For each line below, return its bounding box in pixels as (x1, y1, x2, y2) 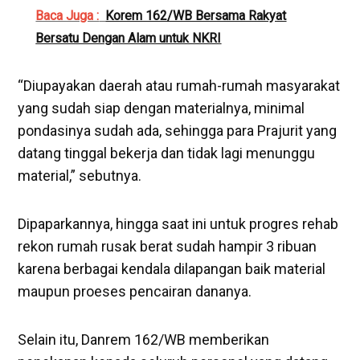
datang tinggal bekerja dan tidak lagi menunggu (18, 144, 316, 162)
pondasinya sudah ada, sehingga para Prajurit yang (18, 121, 337, 139)
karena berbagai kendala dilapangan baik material (18, 260, 326, 277)
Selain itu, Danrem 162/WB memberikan (18, 330, 270, 348)
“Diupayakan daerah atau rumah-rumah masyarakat (18, 76, 341, 94)
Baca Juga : (35, 7, 100, 23)
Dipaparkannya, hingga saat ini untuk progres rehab (18, 215, 339, 232)
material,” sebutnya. (18, 166, 142, 184)
